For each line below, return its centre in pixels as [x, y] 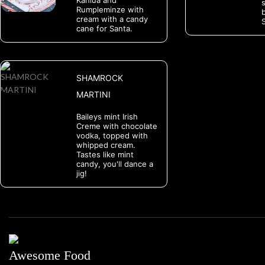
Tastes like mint [105, 155]
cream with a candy [112, 19]
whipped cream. [106, 145]
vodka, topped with [112, 136]
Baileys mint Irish [107, 117]
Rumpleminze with [110, 10]
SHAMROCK [99, 78]
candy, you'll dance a [114, 164]
